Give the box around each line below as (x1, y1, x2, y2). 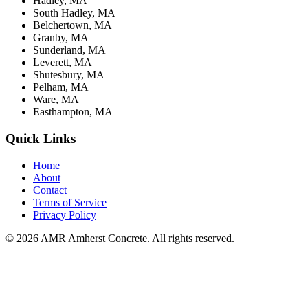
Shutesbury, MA (33, 69, 104, 81)
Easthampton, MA (33, 106, 113, 118)
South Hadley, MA (33, 7, 115, 19)
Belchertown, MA (33, 19, 112, 32)
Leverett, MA (33, 56, 92, 69)
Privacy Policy (33, 208, 96, 221)
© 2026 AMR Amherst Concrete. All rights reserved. (5, 232, 234, 244)
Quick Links (5, 131, 76, 146)
